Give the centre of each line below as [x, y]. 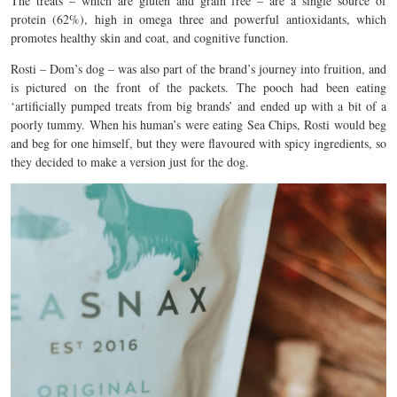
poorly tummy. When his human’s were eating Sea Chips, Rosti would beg [198, 125]
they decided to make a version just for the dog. [130, 162]
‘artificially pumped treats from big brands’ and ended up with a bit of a [198, 106]
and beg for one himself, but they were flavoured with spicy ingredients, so [198, 143]
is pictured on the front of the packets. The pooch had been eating [198, 87]
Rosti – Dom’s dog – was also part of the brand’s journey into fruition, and [198, 69]
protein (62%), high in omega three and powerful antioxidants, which [198, 19]
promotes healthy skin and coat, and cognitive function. [150, 38]
